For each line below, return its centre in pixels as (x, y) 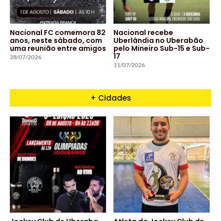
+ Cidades (110, 98)
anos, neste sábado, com (56, 41)
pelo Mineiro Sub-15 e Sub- (162, 49)
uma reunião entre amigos (58, 49)
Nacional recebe (143, 33)
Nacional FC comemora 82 (58, 33)
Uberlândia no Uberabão (158, 41)
